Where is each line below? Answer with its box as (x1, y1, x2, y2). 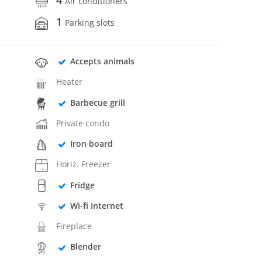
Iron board (70, 138, 113, 150)
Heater (56, 76, 83, 88)
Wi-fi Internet (70, 199, 123, 211)
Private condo (56, 117, 110, 129)
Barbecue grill (70, 96, 125, 108)
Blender (70, 241, 101, 253)
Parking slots (65, 16, 115, 28)
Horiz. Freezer (56, 158, 111, 170)
